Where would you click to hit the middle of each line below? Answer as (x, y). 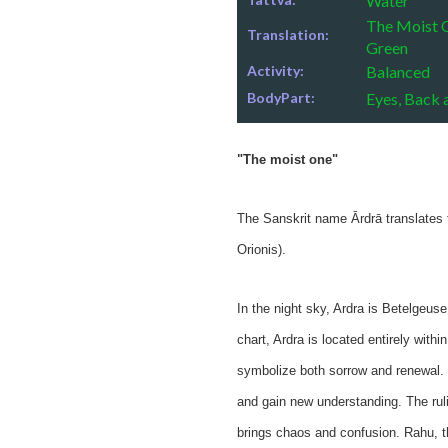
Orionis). (261, 250)
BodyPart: (280, 98)
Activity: (275, 71)
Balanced (397, 72)
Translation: (287, 35)
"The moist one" (287, 160)
